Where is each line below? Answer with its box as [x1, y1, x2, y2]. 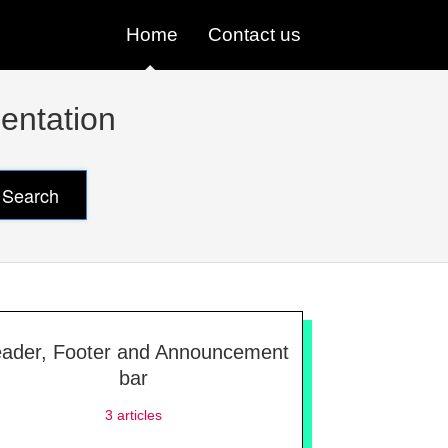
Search [2, 181, 59, 208]
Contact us [208, 24, 301, 45]
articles [112, 406, 162, 423]
